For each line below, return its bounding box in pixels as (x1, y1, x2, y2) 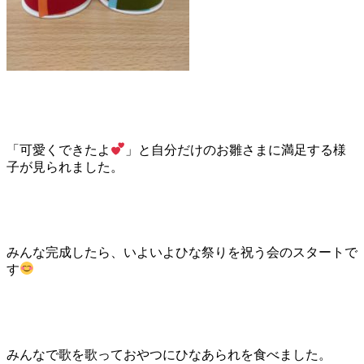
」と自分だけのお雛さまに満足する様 (125, 142, 347, 157)
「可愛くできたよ (6, 142, 110, 157)
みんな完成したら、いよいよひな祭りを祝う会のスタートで (6, 245, 357, 259)
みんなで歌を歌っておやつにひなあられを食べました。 (6, 347, 331, 362)
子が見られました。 (6, 159, 123, 174)
